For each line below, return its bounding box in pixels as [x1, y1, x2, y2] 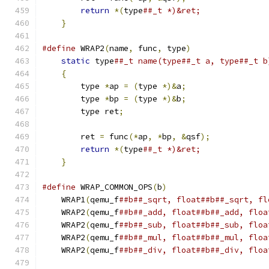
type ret [42, 106, 119, 116]
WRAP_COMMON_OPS [76, 182, 153, 192]
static [61, 56, 90, 66]
